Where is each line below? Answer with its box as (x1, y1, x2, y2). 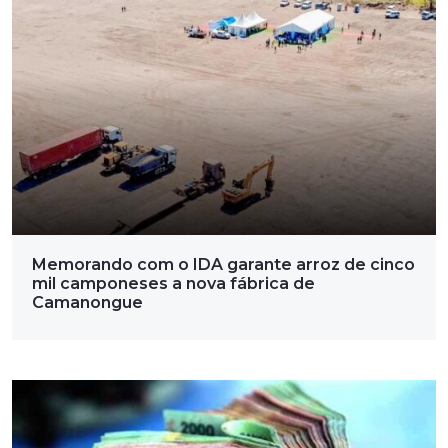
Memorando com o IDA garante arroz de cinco (32, 255, 415, 275)
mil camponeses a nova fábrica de (32, 274, 315, 294)
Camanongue (32, 293, 143, 313)
